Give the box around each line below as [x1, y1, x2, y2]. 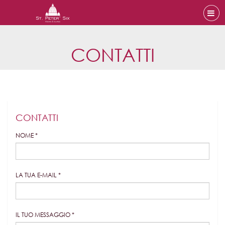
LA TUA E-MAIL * [16, 171, 61, 179]
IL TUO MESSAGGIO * [16, 211, 74, 218]
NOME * [16, 132, 38, 139]
